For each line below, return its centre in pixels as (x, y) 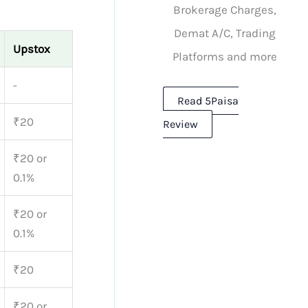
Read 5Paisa (208, 100)
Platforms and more (225, 56)
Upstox (32, 49)
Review (181, 124)
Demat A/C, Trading (225, 33)
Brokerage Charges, (225, 9)
